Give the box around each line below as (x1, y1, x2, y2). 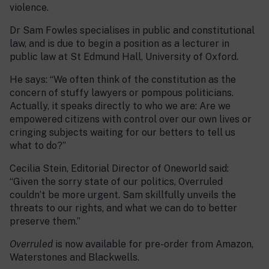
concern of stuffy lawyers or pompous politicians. (10, 87, 234, 98)
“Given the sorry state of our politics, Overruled (10, 176, 223, 187)
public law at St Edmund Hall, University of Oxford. (10, 51, 238, 62)
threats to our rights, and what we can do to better (10, 202, 237, 214)
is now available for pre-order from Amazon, (53, 238, 253, 250)
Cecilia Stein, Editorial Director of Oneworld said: (10, 163, 229, 174)
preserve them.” (10, 216, 80, 227)
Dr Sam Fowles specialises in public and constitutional (10, 25, 255, 36)
